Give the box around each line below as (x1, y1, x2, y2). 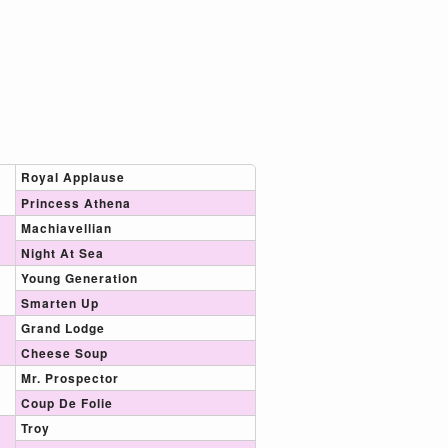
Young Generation (21, 268, 139, 287)
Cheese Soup (21, 343, 109, 362)
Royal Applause (21, 168, 126, 186)
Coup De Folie (21, 393, 114, 412)
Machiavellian (21, 218, 113, 237)
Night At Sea (21, 243, 105, 262)
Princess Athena (21, 193, 132, 212)
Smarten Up (21, 293, 100, 312)
